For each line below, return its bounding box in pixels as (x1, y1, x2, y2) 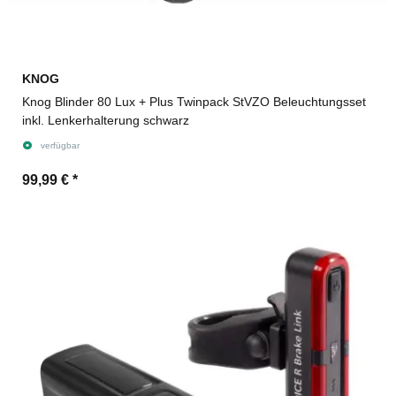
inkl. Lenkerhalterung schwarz (22, 112, 189, 127)
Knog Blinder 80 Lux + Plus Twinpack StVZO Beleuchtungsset (22, 94, 366, 109)
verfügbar (40, 140, 80, 150)
